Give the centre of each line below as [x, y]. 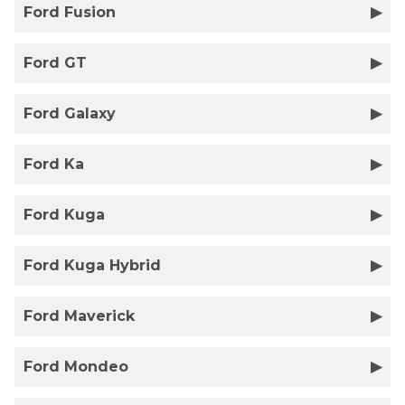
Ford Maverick [79, 316]
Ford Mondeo [76, 367]
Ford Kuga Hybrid [92, 265]
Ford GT [55, 63]
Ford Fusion [70, 12]
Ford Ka [54, 164]
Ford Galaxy [70, 113]
